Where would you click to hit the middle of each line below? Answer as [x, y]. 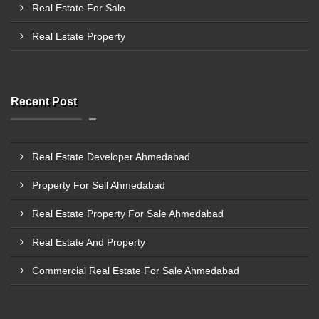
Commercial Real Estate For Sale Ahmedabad [136, 271]
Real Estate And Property [89, 242]
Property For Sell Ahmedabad [99, 185]
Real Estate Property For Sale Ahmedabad [128, 214]
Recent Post [44, 101]
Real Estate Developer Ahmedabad [111, 157]
